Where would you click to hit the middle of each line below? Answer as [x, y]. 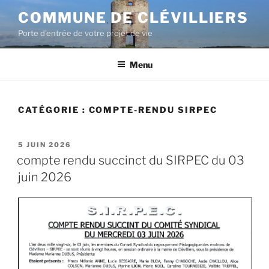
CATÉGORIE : [53, 109]
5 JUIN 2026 [45, 145]
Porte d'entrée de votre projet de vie [85, 33]
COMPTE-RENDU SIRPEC [153, 109]
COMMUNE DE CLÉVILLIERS [134, 18]
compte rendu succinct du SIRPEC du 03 [131, 160]
